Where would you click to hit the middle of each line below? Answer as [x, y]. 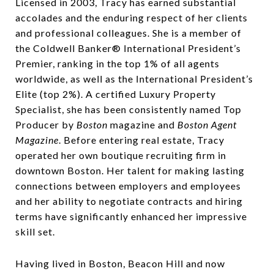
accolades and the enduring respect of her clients [131, 17]
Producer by [46, 124]
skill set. [35, 231]
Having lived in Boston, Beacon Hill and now [120, 263]
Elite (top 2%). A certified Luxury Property [116, 94]
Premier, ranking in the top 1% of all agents [117, 63]
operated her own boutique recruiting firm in [121, 155]
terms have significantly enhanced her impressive [131, 216]
